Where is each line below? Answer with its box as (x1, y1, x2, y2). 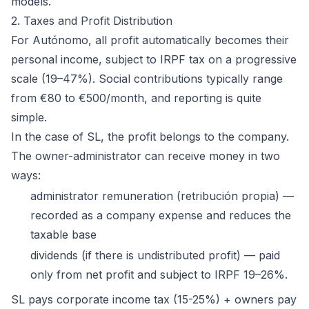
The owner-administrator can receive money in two (11, 148, 280, 163)
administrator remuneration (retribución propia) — (30, 188, 294, 203)
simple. (11, 110, 47, 124)
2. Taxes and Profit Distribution (11, 13, 172, 28)
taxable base (30, 227, 97, 241)
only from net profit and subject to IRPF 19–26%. (30, 268, 288, 282)
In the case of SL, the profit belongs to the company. (11, 129, 289, 143)
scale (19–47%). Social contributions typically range (11, 71, 283, 86)
